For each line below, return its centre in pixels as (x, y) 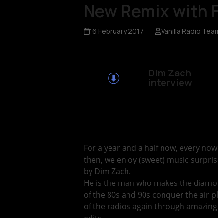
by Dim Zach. (107, 172)
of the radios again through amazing (150, 207)
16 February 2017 (117, 31)
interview (170, 82)
